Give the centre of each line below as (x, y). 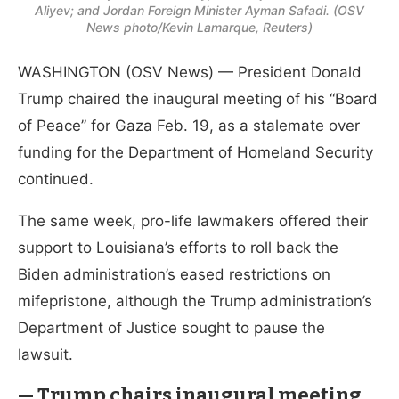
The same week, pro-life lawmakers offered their (193, 220)
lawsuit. (48, 354)
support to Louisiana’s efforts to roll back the (178, 247)
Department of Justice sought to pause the (171, 327)
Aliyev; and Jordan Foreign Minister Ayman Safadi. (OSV (199, 10)
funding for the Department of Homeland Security (195, 152)
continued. (56, 179)
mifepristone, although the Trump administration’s (195, 301)
